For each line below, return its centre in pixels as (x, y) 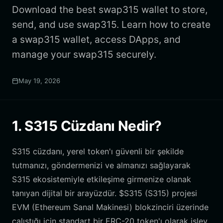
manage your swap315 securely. (84, 55)
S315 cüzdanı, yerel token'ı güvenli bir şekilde (98, 151)
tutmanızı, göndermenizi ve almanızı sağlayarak (101, 165)
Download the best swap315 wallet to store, (110, 10)
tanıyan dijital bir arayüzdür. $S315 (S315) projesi (105, 193)
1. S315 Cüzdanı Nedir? (87, 126)
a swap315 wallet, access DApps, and (96, 40)
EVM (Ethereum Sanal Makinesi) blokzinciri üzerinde (110, 207)
